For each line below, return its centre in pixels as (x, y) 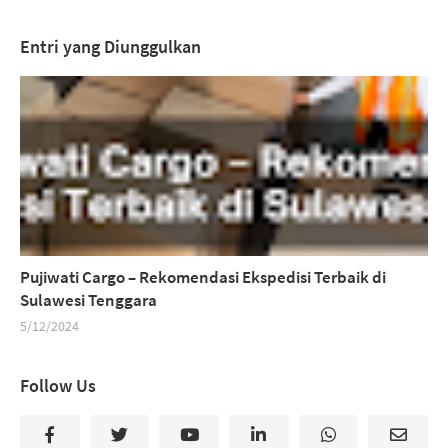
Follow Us (58, 385)
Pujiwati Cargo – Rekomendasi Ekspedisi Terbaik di (203, 277)
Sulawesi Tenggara (88, 300)
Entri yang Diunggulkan (110, 46)
